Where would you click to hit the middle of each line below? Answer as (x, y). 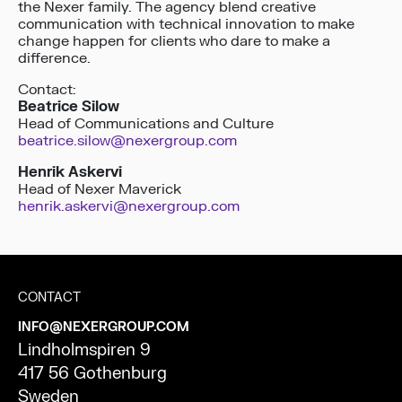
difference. (54, 59)
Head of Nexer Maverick (100, 190)
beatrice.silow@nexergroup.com (127, 141)
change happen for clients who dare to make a (174, 42)
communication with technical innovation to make (186, 25)
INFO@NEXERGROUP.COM (104, 328)
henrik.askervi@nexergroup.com (129, 207)
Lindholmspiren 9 (84, 351)
